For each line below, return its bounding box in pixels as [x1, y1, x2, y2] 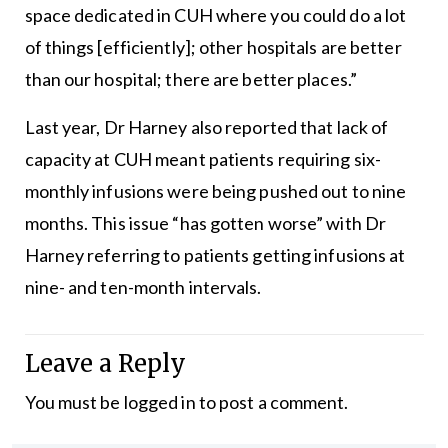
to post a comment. [195, 390, 349, 413]
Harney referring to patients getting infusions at [24, 243, 406, 266]
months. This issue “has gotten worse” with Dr [24, 211, 387, 234]
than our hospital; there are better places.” [24, 67, 357, 90]
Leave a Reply [24, 348, 186, 378]
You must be [24, 390, 124, 413]
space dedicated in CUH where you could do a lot [24, 3, 407, 26]
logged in [123, 390, 196, 413]
